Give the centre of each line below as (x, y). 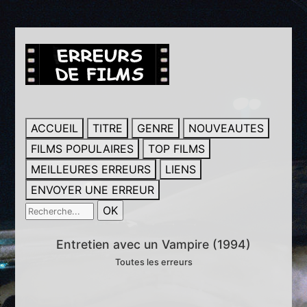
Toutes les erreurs (153, 262)
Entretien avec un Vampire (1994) (153, 244)
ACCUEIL (55, 128)
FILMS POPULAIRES (83, 149)
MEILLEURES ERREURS (91, 169)
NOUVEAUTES (226, 128)
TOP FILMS (177, 149)
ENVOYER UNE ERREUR (93, 190)
